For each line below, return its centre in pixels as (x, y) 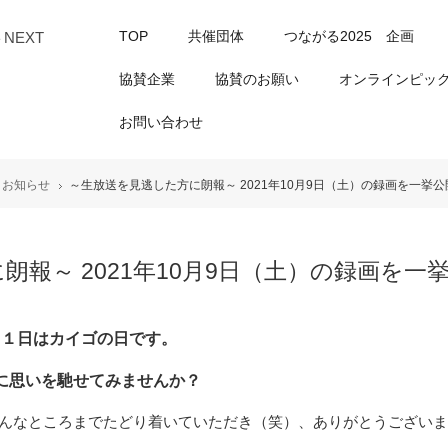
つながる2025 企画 (349, 36)
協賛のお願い (257, 79)
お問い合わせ (161, 122)
